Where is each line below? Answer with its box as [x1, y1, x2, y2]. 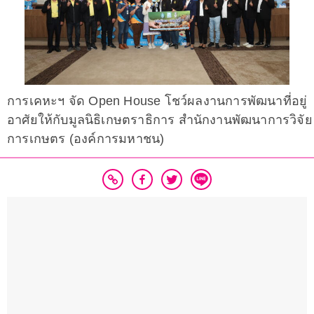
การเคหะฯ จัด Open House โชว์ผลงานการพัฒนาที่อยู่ [7, 94, 308, 109]
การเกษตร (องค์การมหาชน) [7, 132, 165, 146]
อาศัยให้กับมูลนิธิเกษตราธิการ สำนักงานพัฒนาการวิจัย [7, 113, 313, 128]
